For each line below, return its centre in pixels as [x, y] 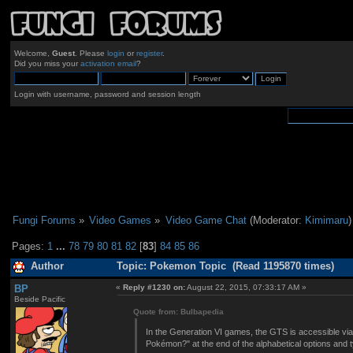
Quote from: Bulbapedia [179, 311]
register [149, 54]
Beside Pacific [39, 299]
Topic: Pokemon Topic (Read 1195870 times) [223, 267]
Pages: [30, 247]
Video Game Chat [206, 220]
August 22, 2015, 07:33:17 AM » [246, 287]
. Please [91, 54]
